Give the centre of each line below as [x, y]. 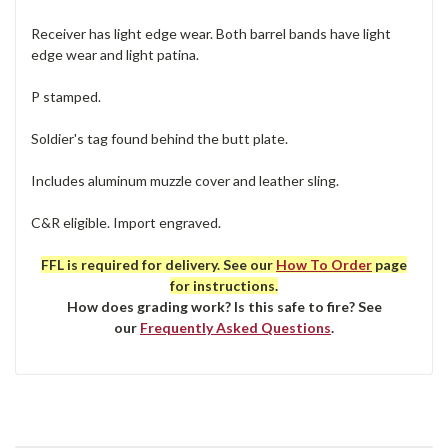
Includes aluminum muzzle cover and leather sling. [185, 180]
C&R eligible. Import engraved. [126, 222]
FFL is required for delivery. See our [158, 264]
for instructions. [224, 285]
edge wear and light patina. [115, 54]
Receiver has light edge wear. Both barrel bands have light [211, 33]
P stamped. [66, 96]
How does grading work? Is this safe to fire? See [224, 306]
